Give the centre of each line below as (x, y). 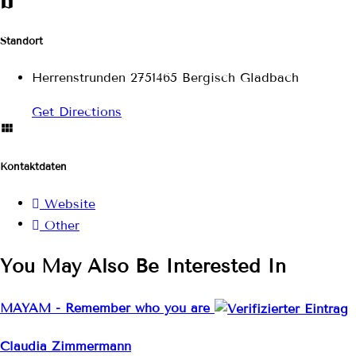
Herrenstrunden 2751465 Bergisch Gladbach (165, 77)
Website (70, 204)
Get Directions (77, 111)
